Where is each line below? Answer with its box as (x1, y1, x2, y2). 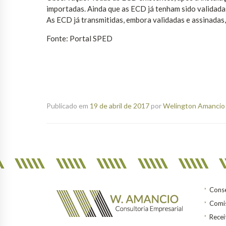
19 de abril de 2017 (90, 101, 149, 110)
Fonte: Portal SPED (46, 34, 112, 43)
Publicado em (46, 101, 90, 110)
